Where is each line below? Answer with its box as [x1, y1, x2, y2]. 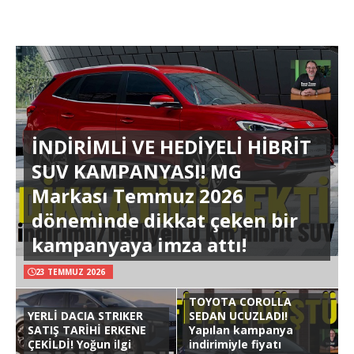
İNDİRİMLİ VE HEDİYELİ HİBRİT [32, 133, 311, 160]
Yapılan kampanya [189, 322, 293, 337]
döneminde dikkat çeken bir [32, 206, 298, 233]
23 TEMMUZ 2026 [36, 265, 105, 277]
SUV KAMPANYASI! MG [32, 157, 242, 184]
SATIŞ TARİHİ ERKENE [28, 322, 146, 337]
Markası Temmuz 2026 [32, 182, 243, 209]
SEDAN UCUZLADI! [189, 307, 288, 323]
